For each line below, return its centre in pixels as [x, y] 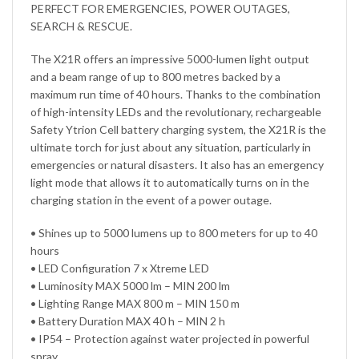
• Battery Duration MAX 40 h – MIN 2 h [128, 321]
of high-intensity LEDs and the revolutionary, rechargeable [176, 111]
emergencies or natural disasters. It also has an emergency [177, 164]
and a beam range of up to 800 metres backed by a [156, 76]
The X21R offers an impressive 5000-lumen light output [170, 58]
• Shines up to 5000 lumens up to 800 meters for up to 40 [174, 232]
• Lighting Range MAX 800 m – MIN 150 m [135, 303]
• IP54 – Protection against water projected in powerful [170, 338]
